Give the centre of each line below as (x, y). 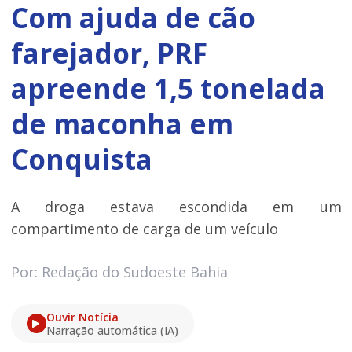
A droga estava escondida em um (176, 207)
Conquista (81, 159)
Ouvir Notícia (82, 317)
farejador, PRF (109, 53)
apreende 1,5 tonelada (168, 88)
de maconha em (122, 123)
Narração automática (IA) (112, 331)
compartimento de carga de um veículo (144, 229)
